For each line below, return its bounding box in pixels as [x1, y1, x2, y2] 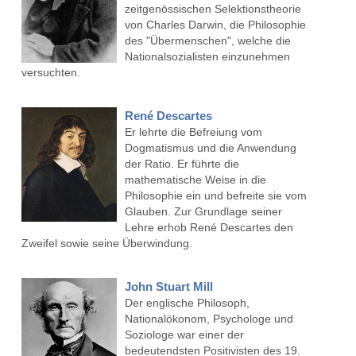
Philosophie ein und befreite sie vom [124, 189, 307, 203]
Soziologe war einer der [124, 328, 244, 342]
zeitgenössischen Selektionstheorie [124, 2, 301, 16]
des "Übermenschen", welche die [124, 34, 291, 48]
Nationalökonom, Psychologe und [124, 312, 293, 326]
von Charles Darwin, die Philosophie [124, 18, 306, 32]
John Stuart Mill [124, 280, 213, 294]
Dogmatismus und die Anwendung [124, 141, 296, 155]
